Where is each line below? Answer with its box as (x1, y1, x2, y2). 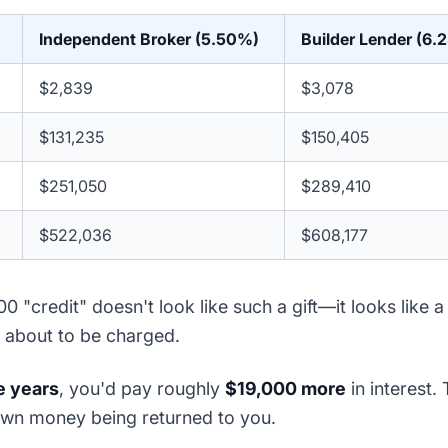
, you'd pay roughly (59, 378, 225, 400)
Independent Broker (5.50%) (39, 29, 259, 50)
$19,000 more (225, 378, 346, 400)
